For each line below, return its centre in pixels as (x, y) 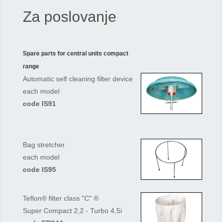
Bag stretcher (45, 145)
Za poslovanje (70, 17)
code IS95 (40, 169)
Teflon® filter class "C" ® (62, 198)
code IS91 (40, 104)
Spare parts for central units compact (76, 54)
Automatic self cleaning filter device (79, 79)
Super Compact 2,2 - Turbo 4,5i (74, 211)
